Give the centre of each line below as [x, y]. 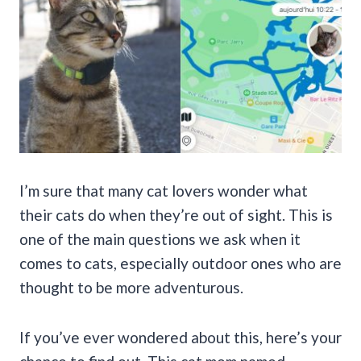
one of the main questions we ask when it [160, 239]
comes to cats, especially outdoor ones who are [180, 263]
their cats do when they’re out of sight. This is [176, 214]
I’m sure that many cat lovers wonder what [164, 190]
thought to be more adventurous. [131, 287]
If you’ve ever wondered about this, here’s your [180, 337]
